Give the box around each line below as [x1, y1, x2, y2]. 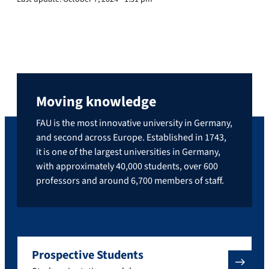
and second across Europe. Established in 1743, [36, 130, 226, 144]
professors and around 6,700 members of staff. [36, 174, 224, 187]
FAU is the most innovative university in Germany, [36, 116, 232, 130]
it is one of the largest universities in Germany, [36, 145, 220, 159]
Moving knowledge [36, 91, 156, 112]
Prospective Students [32, 246, 144, 264]
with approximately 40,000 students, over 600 [36, 159, 218, 173]
